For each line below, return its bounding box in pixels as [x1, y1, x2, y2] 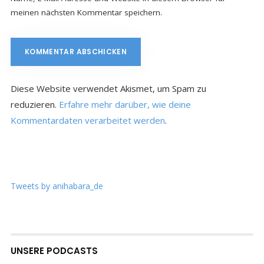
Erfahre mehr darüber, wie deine [58, 98, 191, 110]
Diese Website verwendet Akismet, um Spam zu [10, 82, 206, 94]
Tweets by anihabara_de [10, 180, 103, 192]
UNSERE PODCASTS [10, 244, 98, 257]
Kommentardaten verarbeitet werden [10, 114, 165, 126]
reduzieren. [10, 98, 59, 110]
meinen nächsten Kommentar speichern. [10, 6, 162, 18]
